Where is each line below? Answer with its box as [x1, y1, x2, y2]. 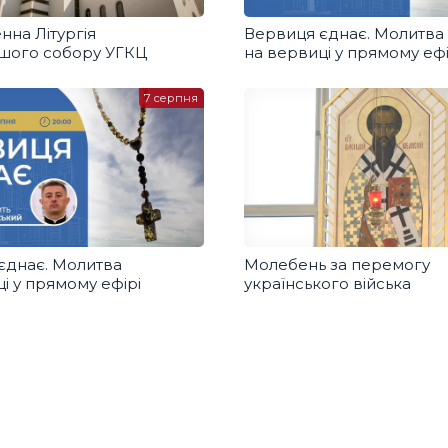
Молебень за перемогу [244, 254, 430, 274]
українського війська [244, 273, 411, 293]
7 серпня [144, 91, 199, 106]
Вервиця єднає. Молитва [244, 24, 444, 44]
